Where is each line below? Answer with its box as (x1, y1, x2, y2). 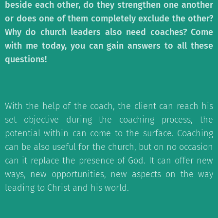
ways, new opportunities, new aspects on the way (5, 169, 213, 180)
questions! (5, 54, 47, 65)
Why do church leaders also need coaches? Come (5, 27, 213, 37)
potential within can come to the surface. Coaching (5, 128, 213, 139)
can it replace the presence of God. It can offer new (5, 155, 213, 166)
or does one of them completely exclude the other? (5, 13, 213, 24)
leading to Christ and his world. (5, 182, 129, 193)
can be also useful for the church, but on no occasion (5, 142, 213, 152)
